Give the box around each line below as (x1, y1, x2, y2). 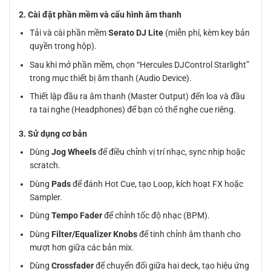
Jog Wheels (51, 147, 97, 157)
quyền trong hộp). (30, 41, 97, 51)
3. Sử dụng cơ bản (19, 129, 87, 139)
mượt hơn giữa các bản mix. (30, 242, 135, 252)
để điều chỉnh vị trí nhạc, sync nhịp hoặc (96, 147, 246, 157)
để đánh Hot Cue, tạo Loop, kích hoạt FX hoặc (71, 178, 244, 189)
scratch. (30, 160, 61, 171)
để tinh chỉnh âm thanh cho (137, 229, 241, 239)
